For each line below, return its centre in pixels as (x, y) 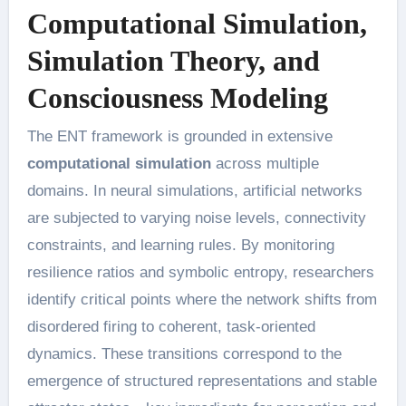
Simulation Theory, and (173, 61)
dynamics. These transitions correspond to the (184, 353)
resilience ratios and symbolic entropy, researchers (200, 272)
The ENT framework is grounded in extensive (179, 136)
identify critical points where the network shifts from (202, 299)
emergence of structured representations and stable (202, 381)
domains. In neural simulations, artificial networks (194, 190)
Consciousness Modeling (177, 98)
